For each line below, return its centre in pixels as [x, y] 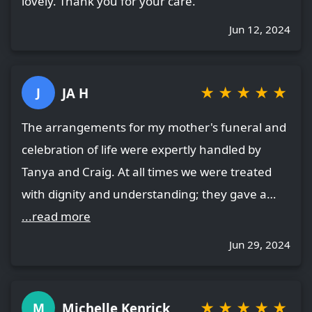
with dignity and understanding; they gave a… [149, 194]
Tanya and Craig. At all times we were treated [147, 172]
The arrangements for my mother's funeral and [154, 127]
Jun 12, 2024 [260, 30]
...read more [56, 217]
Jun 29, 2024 [260, 245]
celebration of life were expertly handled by [141, 150]
